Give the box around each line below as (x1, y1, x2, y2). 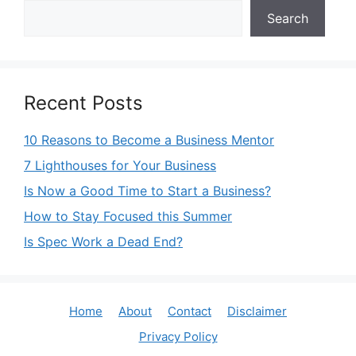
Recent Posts (24, 91, 143, 115)
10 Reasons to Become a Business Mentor (24, 132, 274, 149)
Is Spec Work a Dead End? (24, 234, 183, 250)
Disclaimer (227, 304, 287, 319)
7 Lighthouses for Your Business (24, 157, 216, 174)
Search (267, 10, 308, 27)
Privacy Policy (138, 329, 218, 345)
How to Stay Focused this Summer (24, 208, 232, 225)
